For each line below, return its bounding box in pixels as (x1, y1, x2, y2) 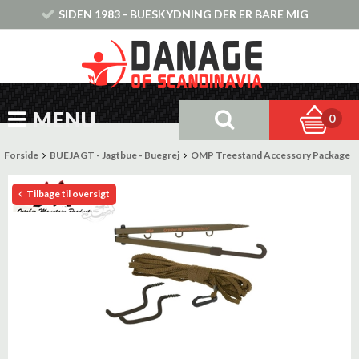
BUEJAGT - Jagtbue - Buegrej (50, 149, 179, 161)
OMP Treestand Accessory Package (191, 149, 350, 161)
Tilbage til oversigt (25, 188, 110, 200)
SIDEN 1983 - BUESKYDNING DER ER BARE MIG (58, 7, 309, 21)
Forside (4, 149, 38, 161)
